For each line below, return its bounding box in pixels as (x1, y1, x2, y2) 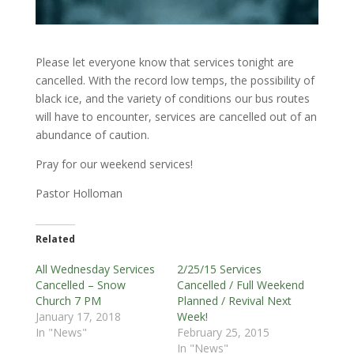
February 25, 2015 (176, 324, 269, 340)
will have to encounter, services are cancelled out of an (35, 108, 317, 124)
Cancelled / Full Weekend (176, 277, 304, 292)
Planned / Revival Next (176, 292, 292, 308)
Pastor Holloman (35, 185, 122, 201)
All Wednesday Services (35, 261, 155, 277)
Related (35, 232, 75, 246)
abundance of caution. (35, 126, 149, 142)
